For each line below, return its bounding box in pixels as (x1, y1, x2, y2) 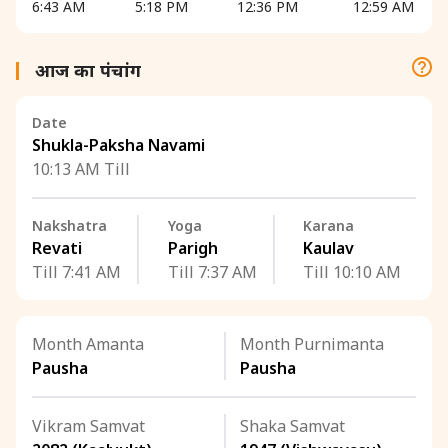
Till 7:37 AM (167, 261, 257, 283)
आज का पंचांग (35, 58, 141, 82)
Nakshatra (32, 216, 107, 235)
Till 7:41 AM (32, 261, 121, 283)
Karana (303, 216, 355, 235)
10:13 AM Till (32, 158, 130, 180)
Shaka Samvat (240, 415, 345, 437)
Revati (32, 237, 82, 259)
